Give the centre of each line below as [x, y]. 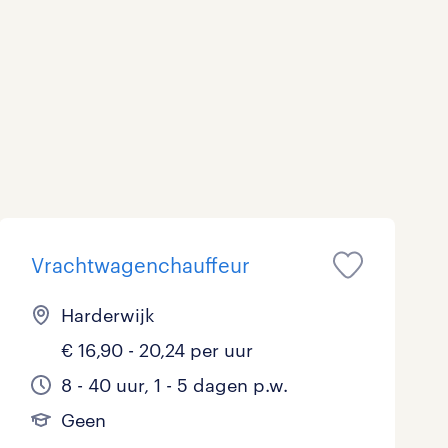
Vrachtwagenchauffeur [140, 265]
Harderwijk [107, 315]
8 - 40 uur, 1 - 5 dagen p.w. [174, 385]
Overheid [37, 74]
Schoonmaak [52, 121]
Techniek [35, 168]
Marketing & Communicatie [106, 27]
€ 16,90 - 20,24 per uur [156, 350]
